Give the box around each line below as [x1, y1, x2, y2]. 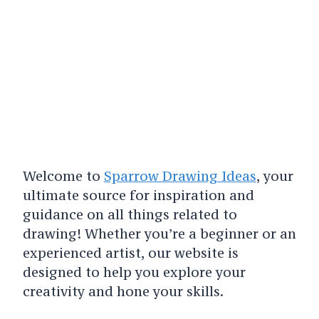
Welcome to [22, 167, 104, 184]
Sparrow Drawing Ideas [103, 167, 256, 184]
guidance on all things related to [22, 205, 237, 223]
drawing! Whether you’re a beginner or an [22, 224, 296, 242]
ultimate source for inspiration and [22, 186, 254, 204]
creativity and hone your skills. [22, 282, 224, 300]
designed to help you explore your [22, 263, 246, 281]
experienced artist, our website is [22, 244, 239, 261]
